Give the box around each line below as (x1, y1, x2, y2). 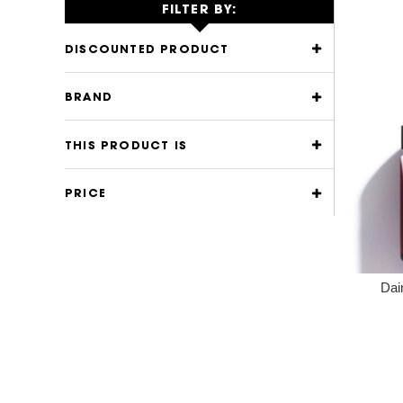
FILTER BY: (161, 3, 237, 18)
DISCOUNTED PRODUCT (65, 42, 229, 57)
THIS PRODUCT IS (65, 139, 187, 153)
